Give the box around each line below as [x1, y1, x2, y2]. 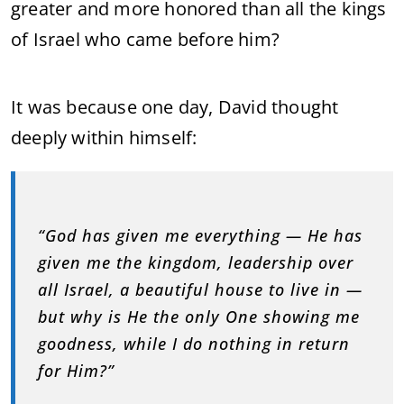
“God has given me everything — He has [38, 225, 363, 246]
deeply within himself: [11, 125, 197, 150]
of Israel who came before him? [11, 27, 280, 51]
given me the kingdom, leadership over [38, 252, 353, 273]
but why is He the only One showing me [38, 306, 360, 327]
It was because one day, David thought [11, 95, 339, 119]
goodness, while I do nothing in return [38, 333, 350, 354]
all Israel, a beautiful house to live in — [38, 279, 363, 300]
